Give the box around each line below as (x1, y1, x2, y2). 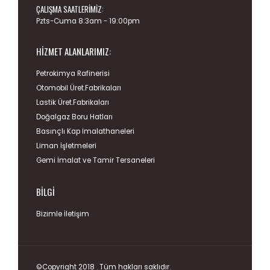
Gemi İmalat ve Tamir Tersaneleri (36, 148, 155, 159)
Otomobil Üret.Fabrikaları (36, 76, 121, 86)
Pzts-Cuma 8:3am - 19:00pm (36, 9, 140, 19)
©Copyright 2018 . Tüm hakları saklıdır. (36, 255, 171, 265)
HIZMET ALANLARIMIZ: (36, 37, 111, 51)
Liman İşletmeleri (36, 134, 96, 144)
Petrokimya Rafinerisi (36, 61, 110, 72)
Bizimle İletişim (36, 202, 89, 212)
